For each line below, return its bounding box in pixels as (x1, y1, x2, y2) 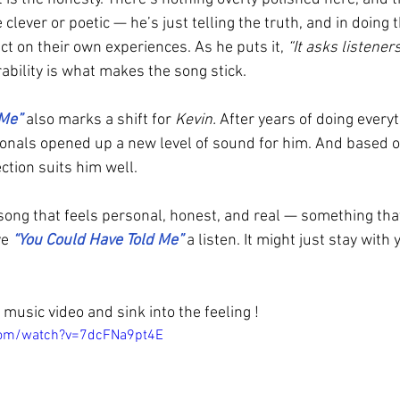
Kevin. (175, 111, 216, 129)
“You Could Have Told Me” (12, 231, 187, 250)
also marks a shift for (22, 111, 175, 129)
